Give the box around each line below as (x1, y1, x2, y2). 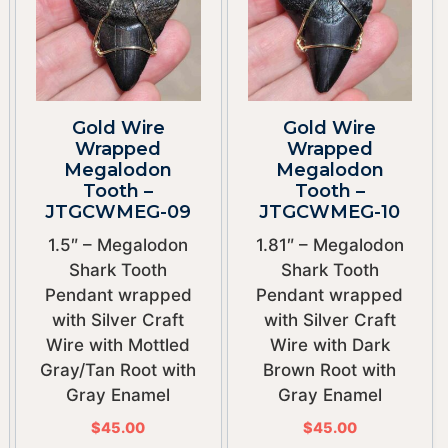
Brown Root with (263, 360, 397, 380)
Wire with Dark (269, 335, 390, 355)
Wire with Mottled (46, 335, 191, 355)
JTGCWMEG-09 (45, 201, 192, 223)
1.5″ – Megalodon (48, 235, 189, 255)
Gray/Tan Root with (40, 360, 197, 380)
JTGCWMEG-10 (259, 201, 401, 223)
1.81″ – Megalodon (255, 235, 404, 255)
